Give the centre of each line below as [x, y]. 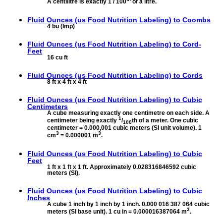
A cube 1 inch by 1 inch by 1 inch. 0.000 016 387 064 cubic [128, 204]
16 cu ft [57, 57]
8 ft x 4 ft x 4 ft [67, 82]
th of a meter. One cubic [165, 120]
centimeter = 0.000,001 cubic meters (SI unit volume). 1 [124, 128]
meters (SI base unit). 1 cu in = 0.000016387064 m [117, 211]
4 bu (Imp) [61, 26]
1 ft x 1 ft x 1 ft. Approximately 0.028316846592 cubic [122, 167]
